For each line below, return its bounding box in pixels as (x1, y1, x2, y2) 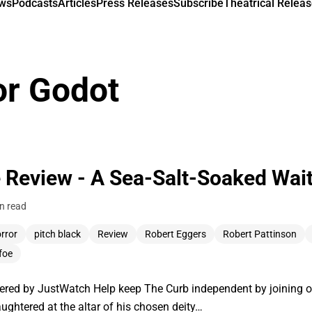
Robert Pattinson (223, 228, 297, 240)
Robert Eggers (145, 228, 206, 240)
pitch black (34, 228, 81, 240)
